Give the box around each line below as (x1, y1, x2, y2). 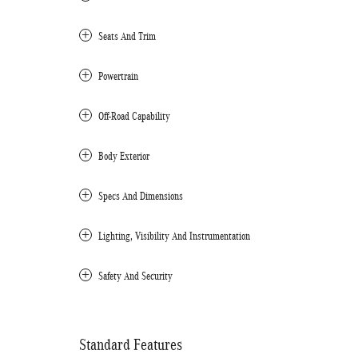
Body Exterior (98, 150, 149, 162)
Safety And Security (98, 270, 173, 282)
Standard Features (79, 336, 182, 353)
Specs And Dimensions (98, 190, 183, 202)
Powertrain (98, 70, 138, 82)
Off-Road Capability (98, 110, 170, 122)
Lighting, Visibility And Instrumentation (98, 230, 250, 242)
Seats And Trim (98, 30, 156, 42)
